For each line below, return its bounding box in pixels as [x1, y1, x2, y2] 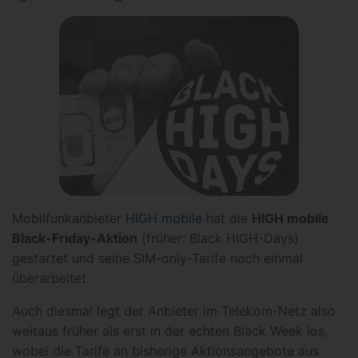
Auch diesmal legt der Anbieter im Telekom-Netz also [12, 303, 336, 319]
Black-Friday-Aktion [12, 230, 137, 246]
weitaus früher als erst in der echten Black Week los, [12, 323, 328, 339]
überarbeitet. [12, 270, 89, 286]
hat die [202, 210, 252, 226]
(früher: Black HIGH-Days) [137, 230, 299, 246]
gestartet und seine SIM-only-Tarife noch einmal [12, 250, 303, 266]
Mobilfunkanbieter [12, 210, 125, 226]
